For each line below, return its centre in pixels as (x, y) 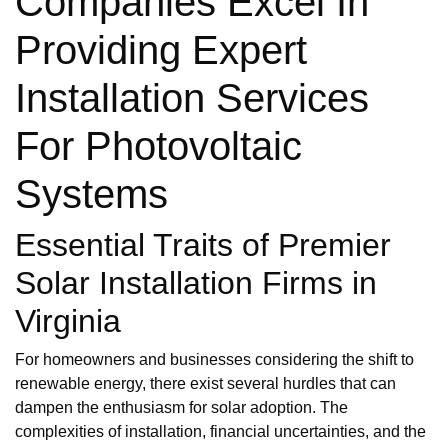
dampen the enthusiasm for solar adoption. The (181, 407)
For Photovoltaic (158, 145)
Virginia (68, 320)
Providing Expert (161, 49)
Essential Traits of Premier (203, 244)
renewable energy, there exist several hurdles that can (205, 383)
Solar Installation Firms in (196, 282)
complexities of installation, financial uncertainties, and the (220, 431)
